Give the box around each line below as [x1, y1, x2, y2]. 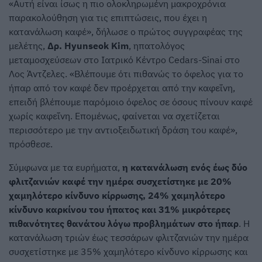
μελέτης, [9, 40, 47, 52]
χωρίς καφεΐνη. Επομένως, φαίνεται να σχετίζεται [9, 110, 220, 122]
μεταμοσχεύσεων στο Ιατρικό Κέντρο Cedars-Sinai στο [9, 54, 240, 66]
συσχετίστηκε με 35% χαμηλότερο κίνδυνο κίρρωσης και [9, 246, 248, 258]
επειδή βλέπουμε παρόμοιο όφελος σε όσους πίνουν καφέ [9, 96, 253, 108]
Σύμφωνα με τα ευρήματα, [9, 161, 122, 174]
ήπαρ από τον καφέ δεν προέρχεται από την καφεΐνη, [9, 82, 235, 94]
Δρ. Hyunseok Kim [47, 40, 129, 52]
